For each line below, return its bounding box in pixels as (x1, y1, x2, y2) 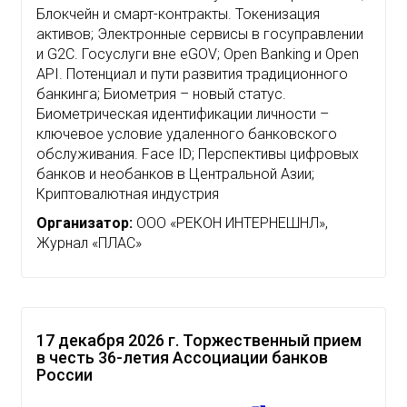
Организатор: (36, 213, 133, 232)
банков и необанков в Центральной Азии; (36, 164, 314, 183)
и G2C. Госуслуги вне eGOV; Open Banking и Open (36, 45, 359, 63)
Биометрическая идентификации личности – (36, 104, 329, 123)
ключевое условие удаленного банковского (36, 124, 337, 143)
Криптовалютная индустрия (36, 184, 219, 203)
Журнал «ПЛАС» (36, 233, 142, 252)
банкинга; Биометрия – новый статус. (36, 84, 286, 103)
